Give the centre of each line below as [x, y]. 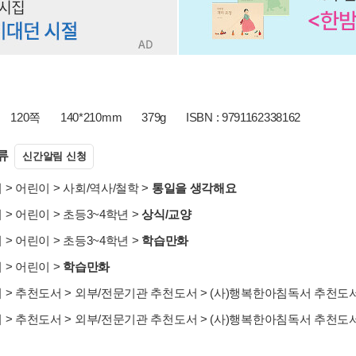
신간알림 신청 [54, 156]
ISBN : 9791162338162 [244, 117]
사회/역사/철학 [101, 188]
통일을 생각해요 [194, 188]
